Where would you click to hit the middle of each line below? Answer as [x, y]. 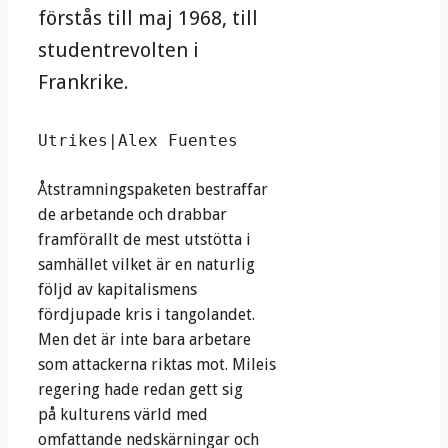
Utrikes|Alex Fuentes [138, 141]
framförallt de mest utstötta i [144, 240]
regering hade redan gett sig [140, 390]
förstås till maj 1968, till [148, 18]
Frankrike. [83, 82]
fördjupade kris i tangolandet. [146, 315]
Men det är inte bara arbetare [144, 340]
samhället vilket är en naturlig [146, 265]
